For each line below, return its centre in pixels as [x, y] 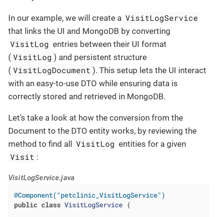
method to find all [41, 144]
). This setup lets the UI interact [150, 70]
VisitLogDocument [52, 70]
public [25, 205]
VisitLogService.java [42, 178]
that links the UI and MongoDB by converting [89, 31]
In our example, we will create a [66, 18]
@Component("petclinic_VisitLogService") [89, 195]
